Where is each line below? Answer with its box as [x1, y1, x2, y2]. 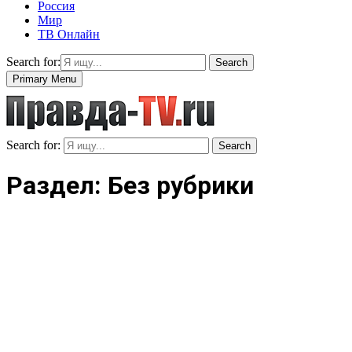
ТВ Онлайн [38, 27, 100, 41]
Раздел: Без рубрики [6, 170, 254, 201]
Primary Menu [13, 72, 76, 85]
